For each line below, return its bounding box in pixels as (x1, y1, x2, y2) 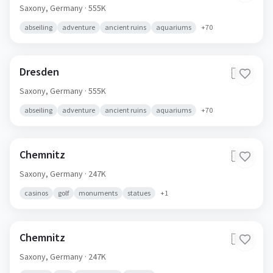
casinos (24, 188, 48, 197)
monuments (79, 188, 118, 197)
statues (127, 188, 151, 197)
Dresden (19, 65, 59, 79)
